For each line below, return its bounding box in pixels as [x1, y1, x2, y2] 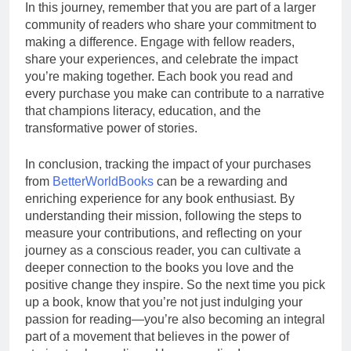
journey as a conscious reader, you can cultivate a [25, 243, 301, 257]
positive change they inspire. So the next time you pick [25, 277, 325, 291]
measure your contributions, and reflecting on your [25, 226, 302, 240]
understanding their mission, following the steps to [25, 208, 302, 223]
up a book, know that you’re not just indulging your [25, 295, 302, 309]
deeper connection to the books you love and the [25, 260, 294, 274]
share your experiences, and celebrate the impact [25, 52, 298, 66]
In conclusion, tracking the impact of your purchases [25, 157, 311, 171]
